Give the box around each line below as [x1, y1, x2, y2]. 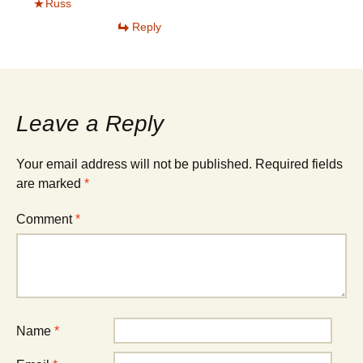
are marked [16, 177, 84, 190]
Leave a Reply [16, 111, 164, 136]
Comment [16, 212, 75, 226]
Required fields [255, 157, 343, 171]
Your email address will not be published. [16, 157, 252, 171]
